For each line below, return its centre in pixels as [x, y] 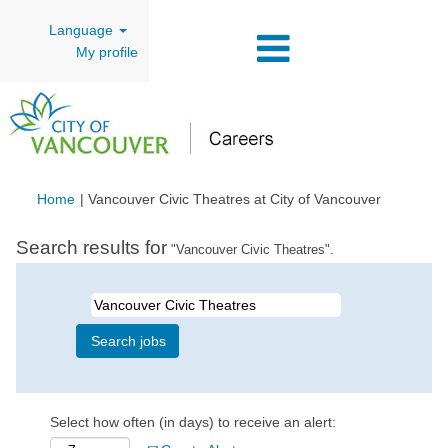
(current [405, 198]
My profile [107, 52]
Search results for [91, 247]
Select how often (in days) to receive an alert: [193, 422]
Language [83, 30]
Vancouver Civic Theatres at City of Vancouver [234, 199]
